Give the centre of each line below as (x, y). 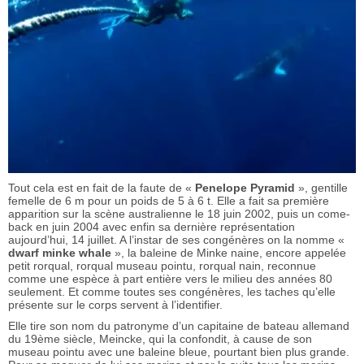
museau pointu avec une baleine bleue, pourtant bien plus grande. (179, 352)
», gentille (321, 188)
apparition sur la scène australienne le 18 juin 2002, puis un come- (179, 214)
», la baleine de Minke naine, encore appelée (229, 253)
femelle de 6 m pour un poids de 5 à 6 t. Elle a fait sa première (169, 201)
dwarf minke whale (60, 253)
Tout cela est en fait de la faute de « (102, 188)
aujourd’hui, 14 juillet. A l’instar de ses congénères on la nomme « (176, 240)
